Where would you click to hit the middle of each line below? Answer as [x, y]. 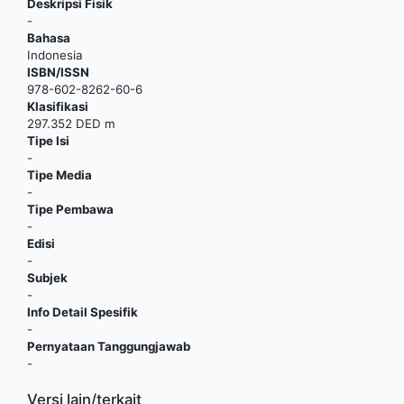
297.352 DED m [71, 124]
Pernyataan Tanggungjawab [109, 347]
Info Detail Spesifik [83, 312]
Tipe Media [60, 175]
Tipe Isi [48, 141]
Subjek [47, 278]
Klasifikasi [58, 107]
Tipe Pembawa [70, 210]
